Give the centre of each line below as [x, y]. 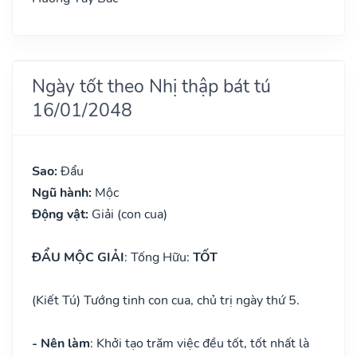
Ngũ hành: [63, 192]
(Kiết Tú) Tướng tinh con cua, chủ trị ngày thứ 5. [166, 300]
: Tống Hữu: [159, 257]
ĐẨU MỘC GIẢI [78, 257]
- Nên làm [61, 343]
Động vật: [62, 214]
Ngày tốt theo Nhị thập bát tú [151, 86]
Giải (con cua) [129, 214]
